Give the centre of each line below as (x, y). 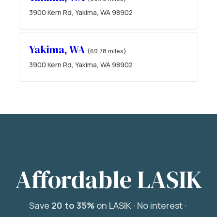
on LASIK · (116, 206)
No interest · (163, 206)
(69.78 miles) (107, 51)
